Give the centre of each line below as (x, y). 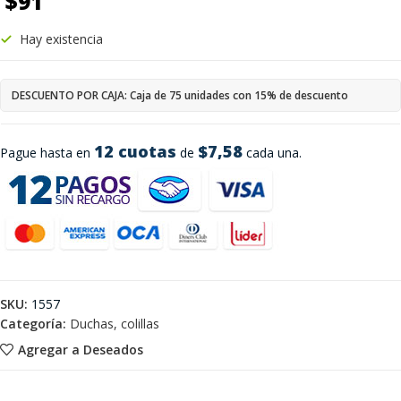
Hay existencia (61, 39)
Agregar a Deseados (80, 349)
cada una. (272, 153)
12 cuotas (135, 151)
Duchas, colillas (115, 324)
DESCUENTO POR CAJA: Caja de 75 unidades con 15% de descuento (180, 95)
